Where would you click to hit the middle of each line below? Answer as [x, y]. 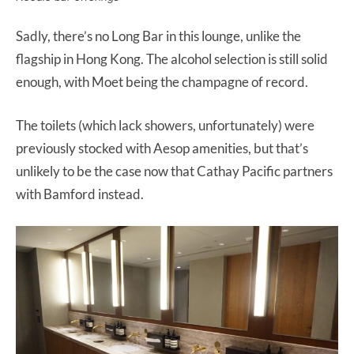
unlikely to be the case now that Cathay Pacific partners [174, 171]
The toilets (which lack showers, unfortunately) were [165, 126]
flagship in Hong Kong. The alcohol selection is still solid [172, 59]
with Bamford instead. [81, 194]
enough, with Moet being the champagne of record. [163, 82]
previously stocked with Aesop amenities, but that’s [162, 149]
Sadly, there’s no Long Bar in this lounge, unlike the [158, 36]
